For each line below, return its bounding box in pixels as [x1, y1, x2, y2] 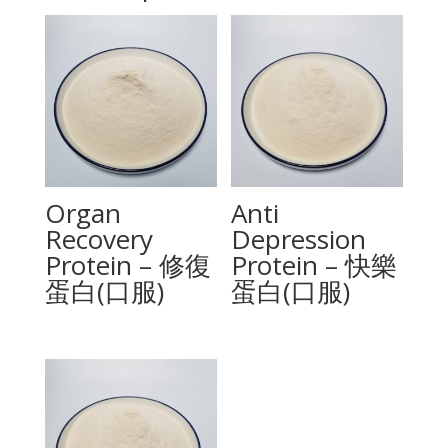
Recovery [44, 221, 153, 258]
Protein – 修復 [44, 247, 211, 284]
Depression [231, 221, 367, 258]
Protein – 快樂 [231, 247, 398, 284]
